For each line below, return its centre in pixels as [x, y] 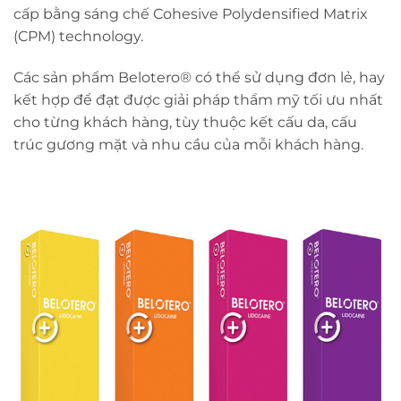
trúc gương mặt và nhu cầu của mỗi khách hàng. [188, 145]
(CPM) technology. [78, 37]
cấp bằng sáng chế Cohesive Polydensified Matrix [191, 14]
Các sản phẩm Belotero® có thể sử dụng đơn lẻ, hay [199, 78]
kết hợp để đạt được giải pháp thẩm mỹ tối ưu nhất [198, 100]
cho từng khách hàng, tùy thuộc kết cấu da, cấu [185, 123]
